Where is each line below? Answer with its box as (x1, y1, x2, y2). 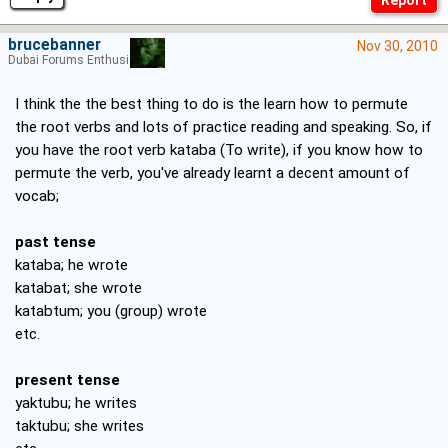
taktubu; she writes (15, 417, 144, 436)
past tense (15, 233, 96, 252)
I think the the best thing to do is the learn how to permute (15, 95, 408, 114)
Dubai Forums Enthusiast (8, 53, 147, 68)
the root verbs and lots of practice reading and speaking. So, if (15, 118, 432, 137)
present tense (15, 371, 120, 390)
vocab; (15, 187, 59, 206)
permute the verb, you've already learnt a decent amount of (15, 164, 410, 183)
